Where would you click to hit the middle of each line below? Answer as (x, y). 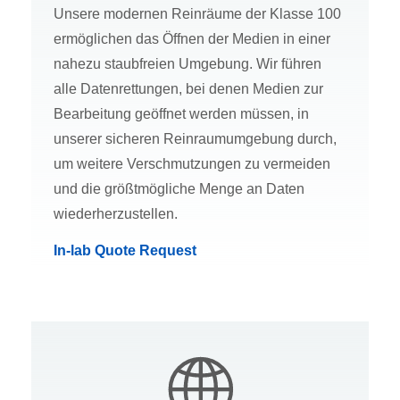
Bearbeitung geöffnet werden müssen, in (181, 114)
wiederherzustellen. (116, 214)
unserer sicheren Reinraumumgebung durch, (195, 139)
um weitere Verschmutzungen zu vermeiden (192, 164)
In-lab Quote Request (125, 251)
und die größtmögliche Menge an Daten (179, 189)
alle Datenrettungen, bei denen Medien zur (188, 89)
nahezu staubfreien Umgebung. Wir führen (187, 64)
